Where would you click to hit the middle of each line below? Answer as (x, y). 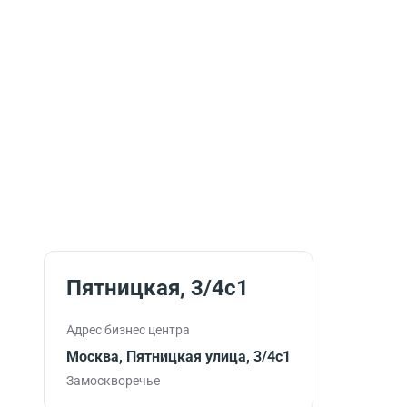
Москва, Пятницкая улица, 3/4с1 (179, 357)
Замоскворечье (113, 381)
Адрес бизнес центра (128, 330)
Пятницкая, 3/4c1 (158, 288)
